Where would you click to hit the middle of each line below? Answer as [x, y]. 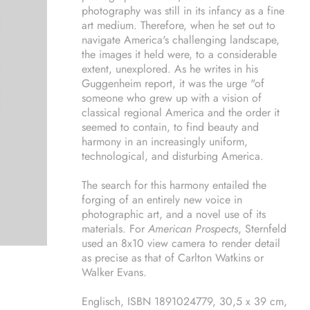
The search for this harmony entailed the [174, 185]
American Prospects [193, 229]
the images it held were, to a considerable [179, 54]
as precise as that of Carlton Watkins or [173, 258]
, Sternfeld [262, 229]
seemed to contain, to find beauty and [170, 127]
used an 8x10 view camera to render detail [181, 243]
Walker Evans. [116, 272]
